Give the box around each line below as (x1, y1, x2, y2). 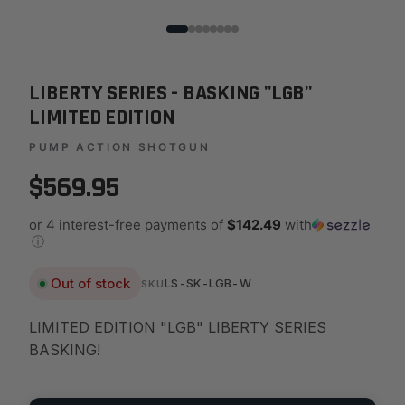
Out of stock (51, 275, 130, 292)
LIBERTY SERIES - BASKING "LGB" (29, 80, 312, 107)
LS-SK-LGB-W (165, 276, 251, 290)
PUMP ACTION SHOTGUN (29, 140, 211, 154)
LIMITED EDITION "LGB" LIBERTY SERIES (29, 318, 326, 336)
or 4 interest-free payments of (29, 216, 227, 233)
